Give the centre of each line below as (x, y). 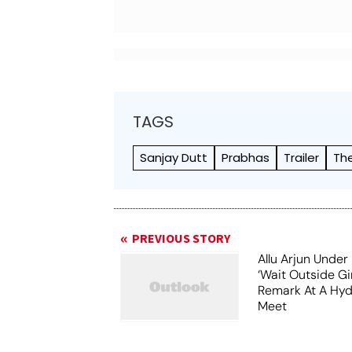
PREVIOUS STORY (181, 239)
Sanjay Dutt (174, 158)
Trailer (302, 158)
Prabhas (246, 158)
